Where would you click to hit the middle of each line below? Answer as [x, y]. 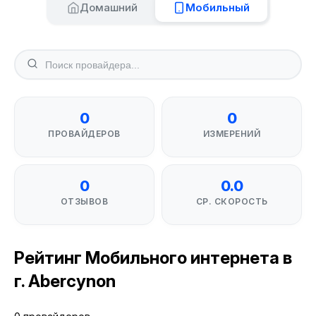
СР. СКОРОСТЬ [232, 201]
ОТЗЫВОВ [84, 201]
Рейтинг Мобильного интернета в [153, 258]
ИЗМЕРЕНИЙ [232, 134]
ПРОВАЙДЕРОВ [84, 134]
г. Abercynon [65, 281]
